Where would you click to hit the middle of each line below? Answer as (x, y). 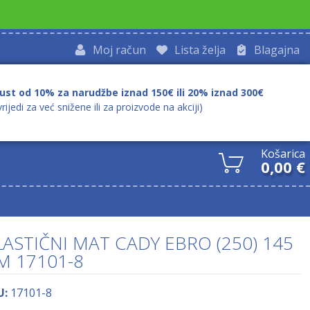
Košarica (283, 154)
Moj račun (119, 49)
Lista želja (200, 49)
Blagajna (277, 49)
